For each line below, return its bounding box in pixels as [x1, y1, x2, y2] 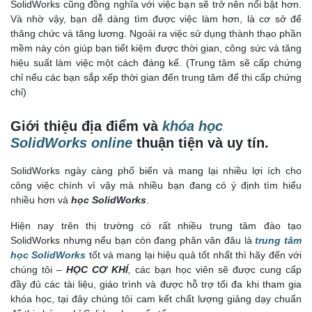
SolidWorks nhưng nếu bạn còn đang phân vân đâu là [10, 235, 256, 247]
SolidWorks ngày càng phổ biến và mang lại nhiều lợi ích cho [10, 165, 302, 177]
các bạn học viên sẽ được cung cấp [135, 264, 302, 276]
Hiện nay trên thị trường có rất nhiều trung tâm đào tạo [10, 220, 302, 232]
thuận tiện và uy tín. [132, 135, 269, 151]
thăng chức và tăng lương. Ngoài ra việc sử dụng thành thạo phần [10, 28, 302, 40]
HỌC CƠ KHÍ [66, 264, 128, 276]
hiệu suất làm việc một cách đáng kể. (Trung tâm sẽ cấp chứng [10, 57, 302, 69]
